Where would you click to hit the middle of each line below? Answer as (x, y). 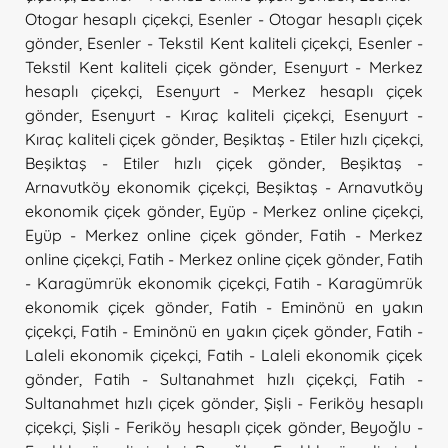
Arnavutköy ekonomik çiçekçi (135, 186)
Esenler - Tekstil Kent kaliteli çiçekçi (218, 42)
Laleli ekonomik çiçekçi (111, 354)
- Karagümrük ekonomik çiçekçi (145, 282)
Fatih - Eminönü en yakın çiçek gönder (224, 330)
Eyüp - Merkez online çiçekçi (315, 210)
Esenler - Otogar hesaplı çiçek (311, 18)
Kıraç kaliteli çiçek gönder (120, 138)
